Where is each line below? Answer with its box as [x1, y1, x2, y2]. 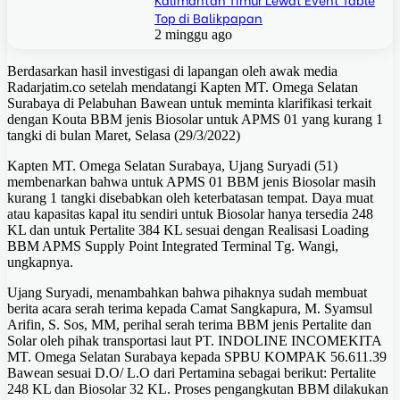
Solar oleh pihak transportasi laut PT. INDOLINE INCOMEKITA [7, 332, 381, 348]
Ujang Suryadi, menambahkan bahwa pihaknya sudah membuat [7, 284, 367, 300]
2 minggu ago [154, 26, 232, 42]
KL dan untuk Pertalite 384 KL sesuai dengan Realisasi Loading [7, 221, 369, 237]
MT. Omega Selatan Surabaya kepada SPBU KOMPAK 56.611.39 [7, 348, 387, 364]
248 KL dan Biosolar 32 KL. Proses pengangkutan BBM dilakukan [7, 380, 388, 396]
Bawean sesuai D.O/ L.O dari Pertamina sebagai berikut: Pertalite [7, 364, 376, 380]
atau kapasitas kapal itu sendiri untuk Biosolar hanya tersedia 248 [7, 205, 373, 221]
